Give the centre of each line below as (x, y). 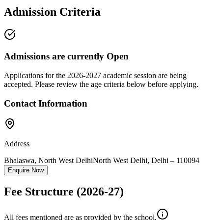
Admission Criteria (52, 12)
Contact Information (46, 103)
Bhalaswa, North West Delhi (48, 161)
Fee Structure (40, 192)
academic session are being (144, 75)
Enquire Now (26, 170)
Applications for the (36, 75)
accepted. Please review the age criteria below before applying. (101, 84)
